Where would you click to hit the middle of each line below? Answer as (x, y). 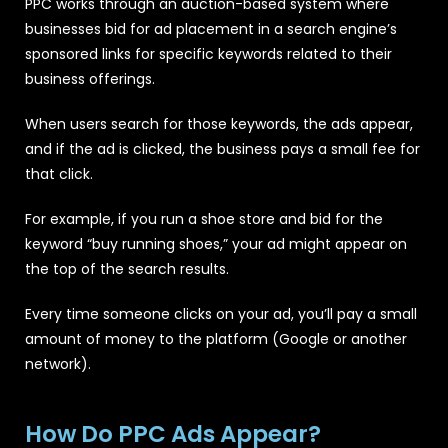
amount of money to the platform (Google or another (216, 338)
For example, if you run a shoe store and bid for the (204, 218)
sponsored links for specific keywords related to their (208, 53)
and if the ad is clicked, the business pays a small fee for (222, 148)
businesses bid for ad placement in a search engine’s (211, 28)
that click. (59, 173)
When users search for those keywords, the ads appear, (219, 123)
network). (58, 363)
